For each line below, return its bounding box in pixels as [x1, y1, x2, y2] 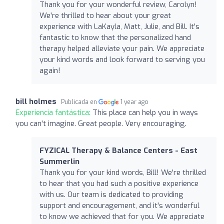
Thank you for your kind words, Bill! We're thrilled [39, 167, 206, 177]
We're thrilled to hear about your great [39, 10, 171, 20]
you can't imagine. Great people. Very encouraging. [15, 118, 186, 128]
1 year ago [120, 97, 149, 106]
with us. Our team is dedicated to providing [39, 189, 183, 199]
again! [39, 65, 60, 75]
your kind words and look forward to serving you [39, 54, 205, 64]
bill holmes [15, 96, 56, 106]
